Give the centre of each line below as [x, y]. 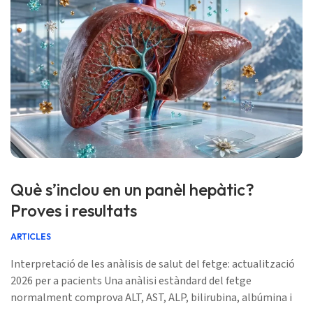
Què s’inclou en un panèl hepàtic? [132, 189]
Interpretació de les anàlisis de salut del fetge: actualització [153, 264]
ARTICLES [31, 236]
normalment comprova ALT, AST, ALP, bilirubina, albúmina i [151, 298]
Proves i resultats [74, 210]
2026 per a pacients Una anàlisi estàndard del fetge [131, 281]
